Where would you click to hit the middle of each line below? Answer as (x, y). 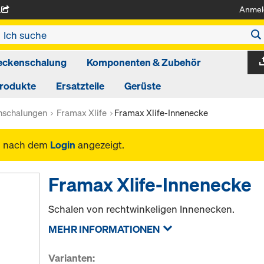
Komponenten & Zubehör (143, 62)
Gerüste (142, 86)
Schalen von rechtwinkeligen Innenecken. (142, 209)
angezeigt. (100, 145)
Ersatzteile (80, 86)
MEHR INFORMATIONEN (104, 229)
